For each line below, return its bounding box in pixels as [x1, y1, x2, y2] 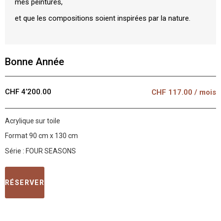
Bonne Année [5, 56, 64, 68]
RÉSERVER [5, 179, 45, 187]
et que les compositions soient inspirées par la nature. [15, 13, 190, 23]
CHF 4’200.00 [5, 87, 51, 96]
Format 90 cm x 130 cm [5, 132, 78, 140]
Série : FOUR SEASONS [5, 147, 76, 155]
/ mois [194, 88, 216, 97]
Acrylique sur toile [5, 117, 60, 125]
